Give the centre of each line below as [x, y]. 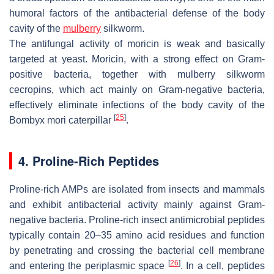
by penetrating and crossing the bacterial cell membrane [137, 250]
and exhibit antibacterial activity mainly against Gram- [137, 204]
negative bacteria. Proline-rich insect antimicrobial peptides [137, 220]
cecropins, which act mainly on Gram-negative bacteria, [137, 89]
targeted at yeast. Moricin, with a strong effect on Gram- [137, 59]
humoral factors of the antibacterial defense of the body [137, 13]
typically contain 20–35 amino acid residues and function [137, 235]
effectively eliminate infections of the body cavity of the [137, 105]
